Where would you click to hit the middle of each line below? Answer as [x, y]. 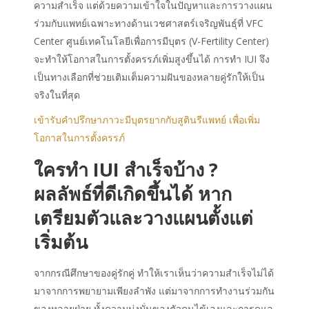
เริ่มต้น [63, 241]
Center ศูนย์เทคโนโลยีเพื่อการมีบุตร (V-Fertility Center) [151, 41]
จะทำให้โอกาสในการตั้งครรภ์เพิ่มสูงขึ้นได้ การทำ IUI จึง [152, 59]
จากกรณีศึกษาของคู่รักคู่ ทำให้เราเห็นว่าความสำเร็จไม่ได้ [154, 272]
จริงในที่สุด [57, 94]
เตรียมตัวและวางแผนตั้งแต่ [143, 217]
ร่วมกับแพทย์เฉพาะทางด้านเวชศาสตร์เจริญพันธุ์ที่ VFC [149, 23]
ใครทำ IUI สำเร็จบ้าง [119, 169]
